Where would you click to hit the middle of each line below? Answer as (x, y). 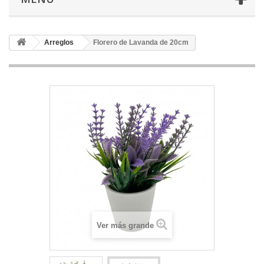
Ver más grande (125, 226)
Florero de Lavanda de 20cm (141, 43)
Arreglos (59, 43)
